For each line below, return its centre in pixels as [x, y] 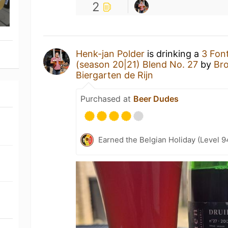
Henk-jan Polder [110, 54]
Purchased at [107, 99]
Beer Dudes [156, 99]
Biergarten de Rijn [115, 75]
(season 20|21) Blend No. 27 [137, 64]
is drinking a [173, 54]
